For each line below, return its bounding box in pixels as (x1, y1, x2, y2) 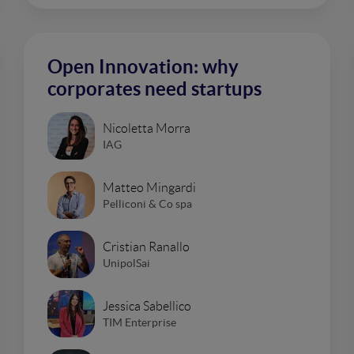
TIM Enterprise (103, 315, 176, 329)
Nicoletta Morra (103, 121, 190, 135)
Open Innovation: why (47, 56, 239, 77)
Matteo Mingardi (103, 180, 196, 194)
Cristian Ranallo (103, 239, 190, 254)
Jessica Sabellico (103, 299, 191, 313)
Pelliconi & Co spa (103, 197, 192, 210)
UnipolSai (103, 256, 150, 269)
